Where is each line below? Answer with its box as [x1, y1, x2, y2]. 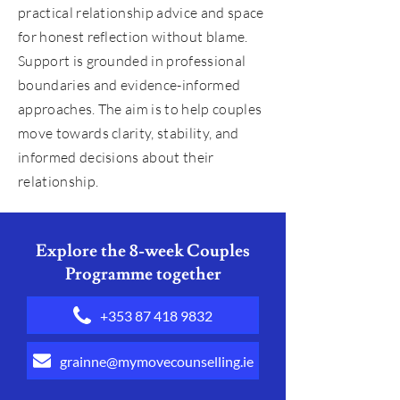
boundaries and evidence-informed [18, 76, 241, 94]
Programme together [64, 263, 221, 285]
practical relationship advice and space [18, 4, 264, 21]
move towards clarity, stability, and [18, 124, 239, 142]
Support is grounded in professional [18, 52, 246, 70]
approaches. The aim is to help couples [18, 100, 262, 118]
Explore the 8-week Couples [36, 240, 250, 262]
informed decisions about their [18, 148, 214, 166]
